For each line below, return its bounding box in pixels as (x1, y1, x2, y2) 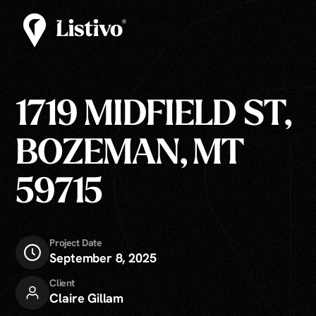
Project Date (49, 236, 102, 249)
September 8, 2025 (49, 249, 157, 266)
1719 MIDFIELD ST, (16, 98, 290, 133)
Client (49, 276, 75, 289)
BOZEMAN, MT (16, 137, 244, 172)
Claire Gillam (49, 289, 124, 306)
